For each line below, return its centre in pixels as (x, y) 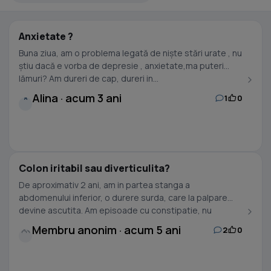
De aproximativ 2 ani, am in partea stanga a (104, 185)
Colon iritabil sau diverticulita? (94, 168)
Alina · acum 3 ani (77, 98)
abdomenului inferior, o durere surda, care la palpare (123, 198)
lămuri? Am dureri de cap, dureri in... (89, 78)
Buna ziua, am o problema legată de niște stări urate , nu (112, 53)
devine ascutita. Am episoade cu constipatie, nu (115, 210)
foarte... (34, 223)
